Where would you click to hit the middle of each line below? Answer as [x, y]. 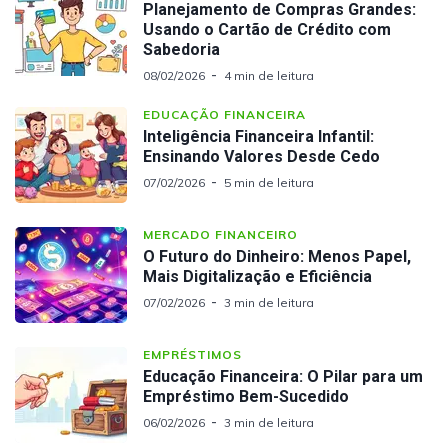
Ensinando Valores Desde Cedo [261, 156]
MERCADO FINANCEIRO [220, 234]
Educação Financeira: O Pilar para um [283, 376]
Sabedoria [181, 49]
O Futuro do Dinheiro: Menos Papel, [277, 256]
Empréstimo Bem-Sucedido [246, 396]
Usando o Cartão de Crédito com [267, 29]
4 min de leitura [269, 75]
